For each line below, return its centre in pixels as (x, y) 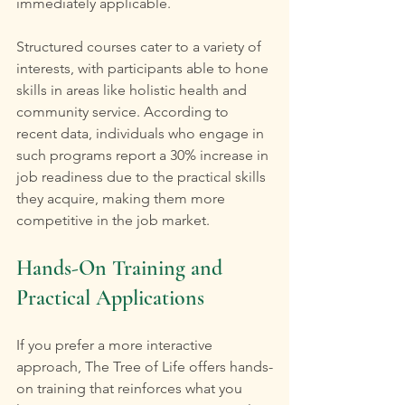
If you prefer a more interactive (116, 345)
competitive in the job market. (113, 221)
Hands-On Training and (122, 268)
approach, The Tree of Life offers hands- (145, 367)
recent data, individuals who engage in (142, 134)
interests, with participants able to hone (144, 69)
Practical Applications (110, 298)
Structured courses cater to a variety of (141, 47)
